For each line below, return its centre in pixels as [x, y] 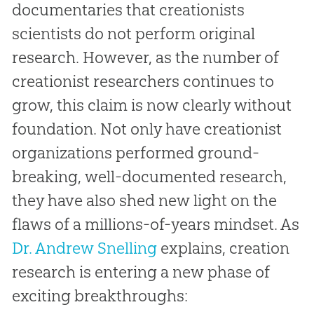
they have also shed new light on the [144, 200]
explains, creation [223, 248]
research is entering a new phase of [141, 272]
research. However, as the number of [145, 57]
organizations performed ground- [135, 152]
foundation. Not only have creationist [146, 129]
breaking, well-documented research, [149, 176]
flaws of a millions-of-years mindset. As [155, 224]
